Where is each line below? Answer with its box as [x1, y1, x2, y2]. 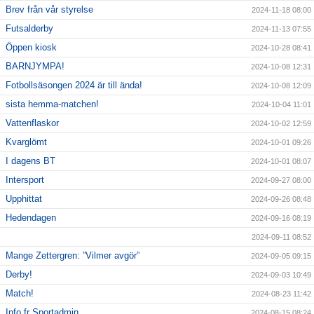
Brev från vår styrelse [6, 4, 93, 15]
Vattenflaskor [6, 118, 59, 129]
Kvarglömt [6, 137, 47, 148]
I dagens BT [6, 156, 55, 167]
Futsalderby [6, 23, 53, 34]
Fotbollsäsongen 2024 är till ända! [6, 80, 142, 91]
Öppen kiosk [6, 42, 57, 53]
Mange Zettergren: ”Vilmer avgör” [6, 250, 139, 261]
